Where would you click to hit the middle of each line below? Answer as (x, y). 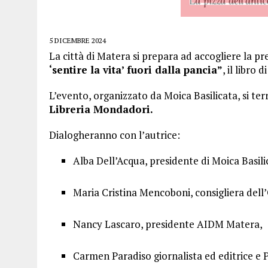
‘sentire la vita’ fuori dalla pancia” (136, 70)
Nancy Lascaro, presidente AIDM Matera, (168, 224)
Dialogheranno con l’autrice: (115, 135)
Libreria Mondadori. (101, 109)
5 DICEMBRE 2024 (77, 40)
